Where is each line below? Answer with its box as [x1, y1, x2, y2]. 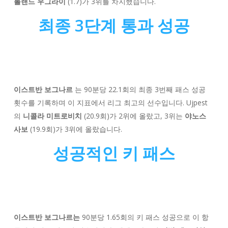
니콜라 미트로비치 [22, 110, 82, 121]
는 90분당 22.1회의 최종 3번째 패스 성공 [74, 84, 206, 94]
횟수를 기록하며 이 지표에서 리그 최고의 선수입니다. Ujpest [13, 97, 208, 107]
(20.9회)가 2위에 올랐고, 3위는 [81, 110, 185, 121]
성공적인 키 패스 [52, 141, 175, 164]
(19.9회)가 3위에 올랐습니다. [30, 124, 122, 134]
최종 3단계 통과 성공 [38, 14, 190, 36]
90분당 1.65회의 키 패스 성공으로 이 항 [79, 212, 209, 222]
